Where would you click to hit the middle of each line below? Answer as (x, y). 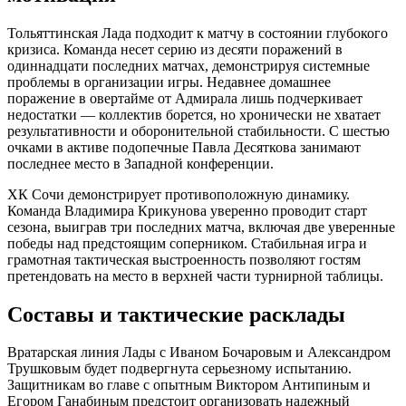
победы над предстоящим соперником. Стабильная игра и (187, 243)
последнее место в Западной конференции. (140, 163)
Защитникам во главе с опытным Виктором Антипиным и (189, 385)
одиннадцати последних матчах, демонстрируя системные (188, 65)
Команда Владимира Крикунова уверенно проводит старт (187, 210)
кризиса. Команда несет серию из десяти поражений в (175, 49)
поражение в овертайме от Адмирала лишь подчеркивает (185, 98)
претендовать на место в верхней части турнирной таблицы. (195, 275)
